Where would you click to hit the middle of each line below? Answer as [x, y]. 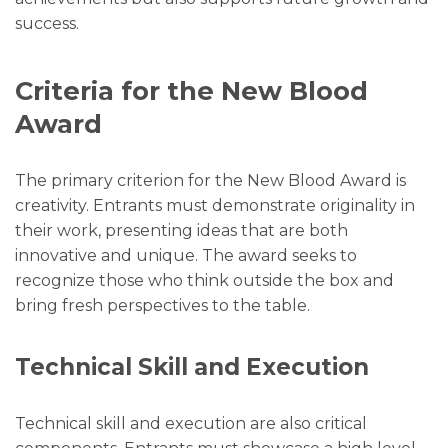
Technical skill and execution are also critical [191, 424]
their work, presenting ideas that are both [181, 230]
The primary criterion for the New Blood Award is [210, 180]
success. [47, 23]
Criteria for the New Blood [191, 90]
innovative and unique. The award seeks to [186, 255]
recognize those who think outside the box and [204, 280]
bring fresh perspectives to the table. [162, 305]
